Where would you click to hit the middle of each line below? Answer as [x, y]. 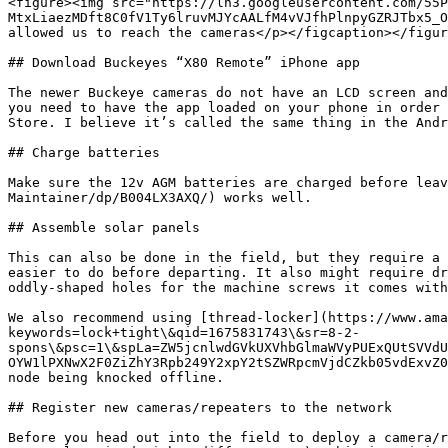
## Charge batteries [84, 152]
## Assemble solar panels [104, 227]
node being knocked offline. [116, 377]
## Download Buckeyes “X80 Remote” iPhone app [184, 62]
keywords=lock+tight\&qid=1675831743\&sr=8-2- [184, 332]
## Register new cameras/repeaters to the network [200, 407]
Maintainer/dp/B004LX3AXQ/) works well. [160, 197]
